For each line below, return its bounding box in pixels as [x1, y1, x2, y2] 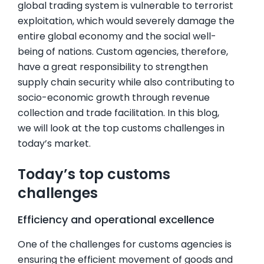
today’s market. [18, 137, 91, 151]
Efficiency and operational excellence [18, 212, 214, 227]
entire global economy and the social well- [18, 29, 216, 44]
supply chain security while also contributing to [18, 75, 235, 90]
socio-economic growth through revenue [18, 91, 210, 105]
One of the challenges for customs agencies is [18, 237, 232, 251]
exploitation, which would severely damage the [18, 14, 235, 28]
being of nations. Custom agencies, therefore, [18, 45, 228, 59]
